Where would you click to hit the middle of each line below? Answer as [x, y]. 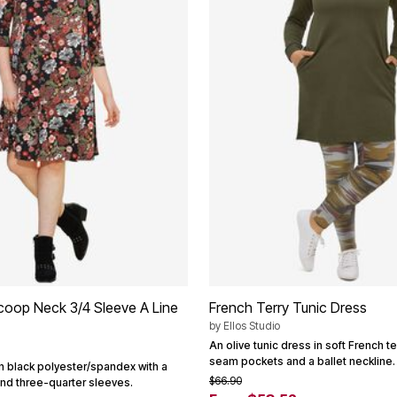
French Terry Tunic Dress [288, 308]
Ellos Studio [252, 326]
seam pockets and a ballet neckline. [302, 362]
